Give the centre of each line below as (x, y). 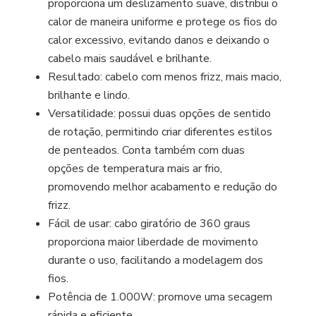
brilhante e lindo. (89, 95)
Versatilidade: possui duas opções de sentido (160, 113)
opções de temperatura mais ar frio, (135, 168)
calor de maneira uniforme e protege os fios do (163, 22)
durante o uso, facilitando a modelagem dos (156, 260)
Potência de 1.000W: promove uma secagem (160, 297)
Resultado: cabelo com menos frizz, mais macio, (165, 77)
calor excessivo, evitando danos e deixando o (159, 40)
